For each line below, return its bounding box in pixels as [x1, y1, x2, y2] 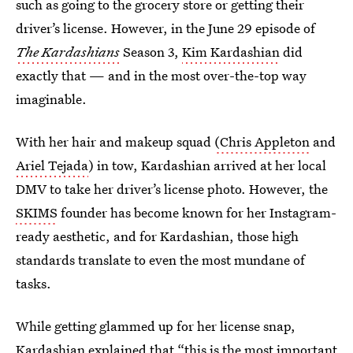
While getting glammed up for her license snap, [16, 317, 295, 335]
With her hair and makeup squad [16, 132, 214, 150]
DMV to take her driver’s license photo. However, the [16, 180, 328, 198]
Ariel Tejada [16, 156, 88, 174]
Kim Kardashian [182, 43, 280, 61]
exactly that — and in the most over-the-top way [16, 66, 307, 84]
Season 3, [120, 43, 182, 61]
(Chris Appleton [214, 132, 310, 150]
